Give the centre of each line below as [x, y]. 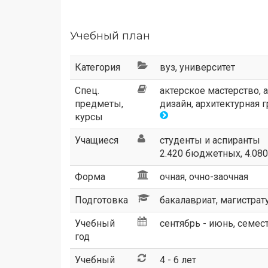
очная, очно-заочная [204, 177]
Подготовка [101, 200]
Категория [98, 67]
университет [207, 67]
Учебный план [110, 36]
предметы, [99, 104]
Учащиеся [97, 140]
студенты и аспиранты [210, 140]
